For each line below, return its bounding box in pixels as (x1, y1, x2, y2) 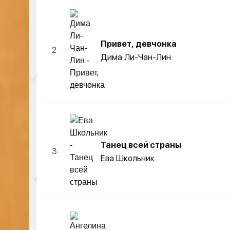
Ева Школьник (101, 153, 155, 163)
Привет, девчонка (101, 39, 177, 49)
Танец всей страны (101, 140, 181, 150)
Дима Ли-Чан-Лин (101, 52, 171, 62)
